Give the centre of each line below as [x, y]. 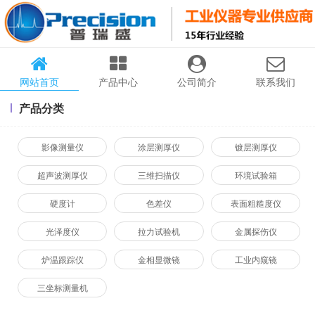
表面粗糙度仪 [256, 203]
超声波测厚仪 [62, 175]
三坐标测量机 [62, 288]
